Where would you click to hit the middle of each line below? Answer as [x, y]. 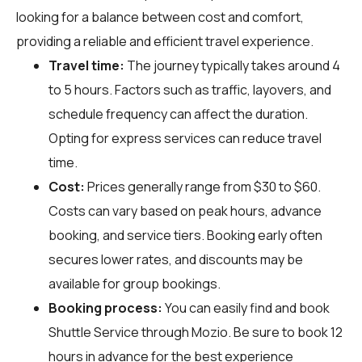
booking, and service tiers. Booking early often [185, 235]
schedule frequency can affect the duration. [178, 114]
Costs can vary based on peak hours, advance [185, 210]
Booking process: [105, 307]
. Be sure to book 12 [285, 332]
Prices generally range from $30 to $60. [203, 186]
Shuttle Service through [120, 332]
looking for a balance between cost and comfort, [160, 17]
